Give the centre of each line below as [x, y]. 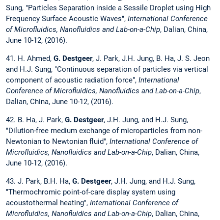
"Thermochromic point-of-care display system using [91, 192]
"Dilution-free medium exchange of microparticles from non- [104, 131]
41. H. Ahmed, [30, 58]
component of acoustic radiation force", [72, 80]
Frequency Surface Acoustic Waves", [67, 18]
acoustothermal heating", [48, 203]
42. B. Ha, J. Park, [35, 120]
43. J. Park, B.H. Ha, [39, 181]
